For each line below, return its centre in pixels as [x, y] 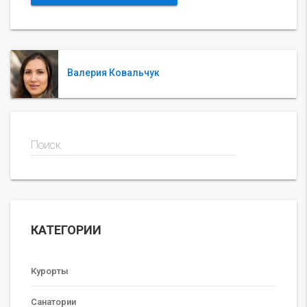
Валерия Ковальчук [113, 73]
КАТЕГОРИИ [66, 230]
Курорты [50, 271]
